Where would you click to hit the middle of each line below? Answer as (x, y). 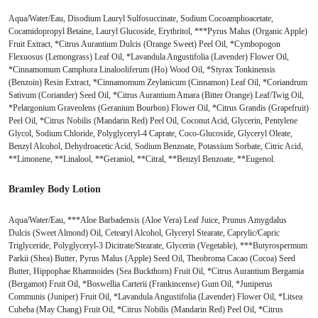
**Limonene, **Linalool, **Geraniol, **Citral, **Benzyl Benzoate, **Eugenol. (142, 159)
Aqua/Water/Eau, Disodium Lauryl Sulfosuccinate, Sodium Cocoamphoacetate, (141, 18)
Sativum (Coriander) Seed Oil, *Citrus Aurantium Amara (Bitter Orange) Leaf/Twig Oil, (156, 95)
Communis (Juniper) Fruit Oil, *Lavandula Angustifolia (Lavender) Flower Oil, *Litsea (155, 296)
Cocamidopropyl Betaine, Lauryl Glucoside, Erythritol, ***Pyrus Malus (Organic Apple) (158, 31)
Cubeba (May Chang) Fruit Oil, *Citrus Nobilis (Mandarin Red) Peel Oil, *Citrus (146, 309)
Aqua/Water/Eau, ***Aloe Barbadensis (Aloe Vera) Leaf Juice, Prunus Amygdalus (148, 220)
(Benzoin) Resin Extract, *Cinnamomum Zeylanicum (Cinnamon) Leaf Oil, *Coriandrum (158, 82)
